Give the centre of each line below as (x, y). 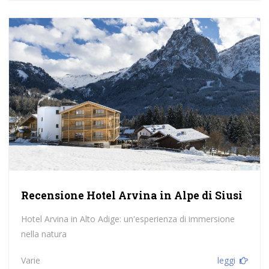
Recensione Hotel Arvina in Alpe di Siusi (131, 195)
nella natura (44, 234)
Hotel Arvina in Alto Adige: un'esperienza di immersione (128, 219)
